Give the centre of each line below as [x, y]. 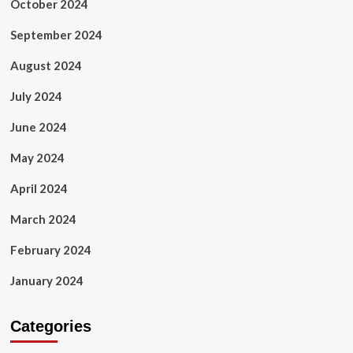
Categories [50, 326]
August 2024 [46, 65]
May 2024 [37, 158]
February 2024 [50, 250]
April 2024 [39, 188]
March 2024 [43, 219]
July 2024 [36, 96]
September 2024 [56, 35]
